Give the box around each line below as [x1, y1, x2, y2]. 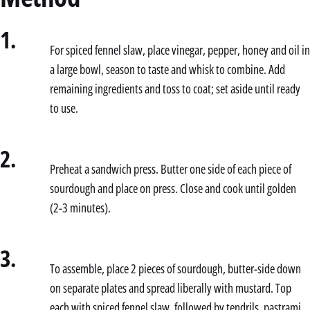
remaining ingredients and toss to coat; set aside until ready [50, 80, 300, 97]
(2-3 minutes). [50, 199, 111, 216]
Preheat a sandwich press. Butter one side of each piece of [50, 160, 291, 177]
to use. [50, 99, 78, 116]
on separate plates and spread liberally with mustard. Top [50, 279, 291, 296]
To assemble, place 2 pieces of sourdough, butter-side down [50, 259, 301, 277]
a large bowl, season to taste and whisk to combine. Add [50, 60, 285, 77]
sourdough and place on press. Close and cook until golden [50, 179, 296, 197]
